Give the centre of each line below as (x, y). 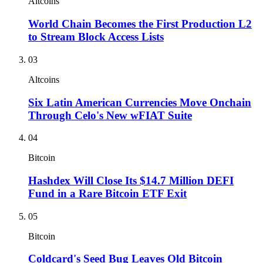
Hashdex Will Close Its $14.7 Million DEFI (131, 181)
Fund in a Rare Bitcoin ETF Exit (107, 194)
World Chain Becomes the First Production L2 (140, 24)
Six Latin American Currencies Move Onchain (140, 102)
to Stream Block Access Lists (96, 37)
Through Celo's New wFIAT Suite (110, 115)
